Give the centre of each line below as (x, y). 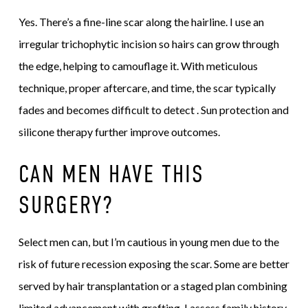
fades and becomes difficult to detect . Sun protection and (153, 109)
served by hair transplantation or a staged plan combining (153, 286)
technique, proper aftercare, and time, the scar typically (147, 87)
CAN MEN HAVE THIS (111, 174)
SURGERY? (66, 205)
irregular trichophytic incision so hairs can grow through (148, 43)
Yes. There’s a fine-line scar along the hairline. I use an (141, 21)
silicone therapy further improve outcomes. (119, 131)
